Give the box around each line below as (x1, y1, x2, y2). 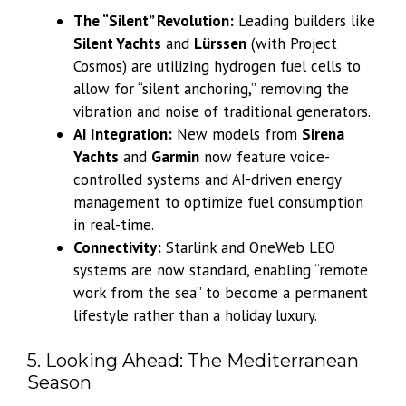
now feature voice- (199, 146, 330, 167)
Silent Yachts (73, 33, 161, 53)
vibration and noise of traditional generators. (73, 101, 371, 121)
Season (27, 372, 92, 394)
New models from (172, 123, 302, 144)
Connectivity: (73, 237, 161, 257)
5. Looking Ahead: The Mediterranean (27, 350, 359, 372)
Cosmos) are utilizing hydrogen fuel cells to (73, 55, 361, 76)
